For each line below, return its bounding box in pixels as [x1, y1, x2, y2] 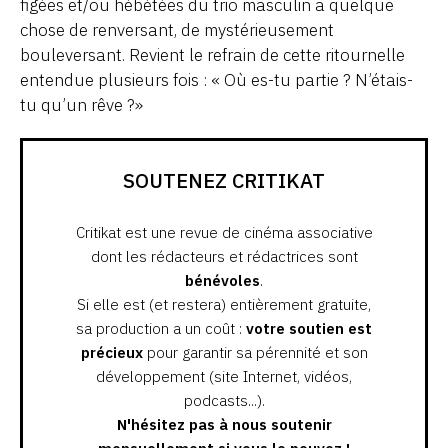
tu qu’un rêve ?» [20, 93, 143, 116]
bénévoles [185, 270, 260, 290]
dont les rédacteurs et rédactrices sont [90, 246, 358, 266]
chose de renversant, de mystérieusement [20, 18, 334, 41]
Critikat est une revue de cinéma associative [75, 222, 373, 242]
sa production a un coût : [76, 318, 246, 338]
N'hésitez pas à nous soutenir [116, 414, 332, 434]
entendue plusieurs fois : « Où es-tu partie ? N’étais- [20, 68, 413, 91]
